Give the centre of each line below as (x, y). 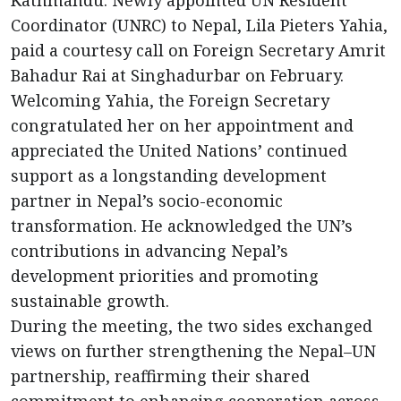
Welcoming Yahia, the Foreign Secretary (170, 101)
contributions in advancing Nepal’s (149, 251)
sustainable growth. (90, 301)
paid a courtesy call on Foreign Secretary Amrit (198, 51)
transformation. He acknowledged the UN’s (182, 226)
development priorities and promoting (165, 276)
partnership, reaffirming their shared (160, 376)
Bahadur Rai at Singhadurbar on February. (177, 76)
